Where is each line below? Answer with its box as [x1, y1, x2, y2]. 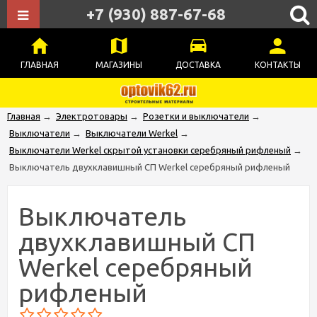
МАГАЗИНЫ [96, 60, 142, 69]
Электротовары [56, 111, 127, 121]
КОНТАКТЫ [254, 60, 301, 69]
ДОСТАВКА [175, 60, 221, 69]
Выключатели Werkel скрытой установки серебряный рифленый [9, 145, 291, 155]
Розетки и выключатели [143, 111, 249, 121]
